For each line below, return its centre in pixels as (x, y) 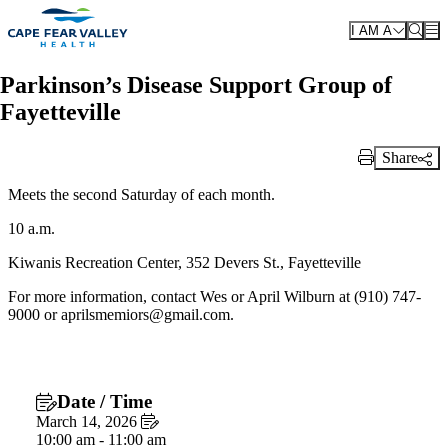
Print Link (390, 176)
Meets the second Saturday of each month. (141, 195)
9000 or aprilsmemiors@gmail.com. (123, 315)
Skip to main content (73, 16)
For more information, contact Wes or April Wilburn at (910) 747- (214, 297)
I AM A (371, 30)
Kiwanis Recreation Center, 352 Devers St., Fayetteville (184, 263)
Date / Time (104, 401)
